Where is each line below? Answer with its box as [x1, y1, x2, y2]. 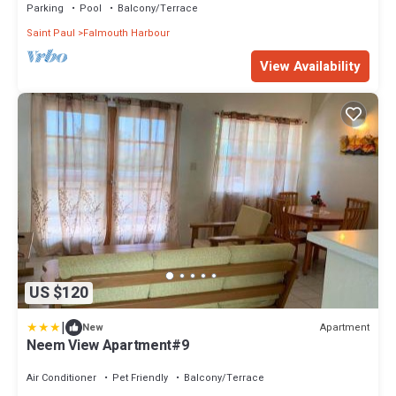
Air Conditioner [27, 370, 96, 386]
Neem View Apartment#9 [27, 335, 189, 357]
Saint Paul [27, 25, 75, 41]
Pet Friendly [112, 370, 168, 386]
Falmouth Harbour [83, 25, 170, 41]
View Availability [260, 56, 361, 76]
